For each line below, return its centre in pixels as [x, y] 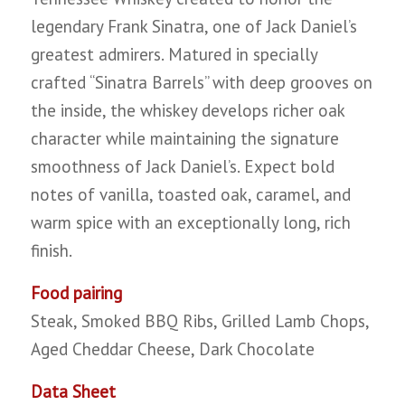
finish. [51, 251]
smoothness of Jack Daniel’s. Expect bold [182, 167]
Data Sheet [73, 392]
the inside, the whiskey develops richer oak [187, 111]
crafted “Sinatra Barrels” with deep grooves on [201, 83]
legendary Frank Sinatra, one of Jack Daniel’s [193, 27]
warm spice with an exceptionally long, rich [190, 223]
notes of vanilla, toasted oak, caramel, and [190, 195]
